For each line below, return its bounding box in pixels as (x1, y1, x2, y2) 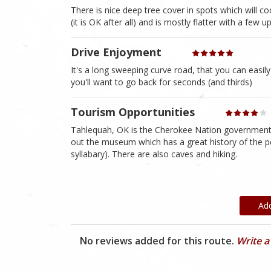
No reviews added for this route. (80, 233, 237, 247)
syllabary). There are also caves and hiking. (71, 148, 237, 160)
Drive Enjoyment (71, 44, 162, 59)
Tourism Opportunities (71, 105, 195, 120)
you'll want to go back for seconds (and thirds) (71, 76, 252, 88)
